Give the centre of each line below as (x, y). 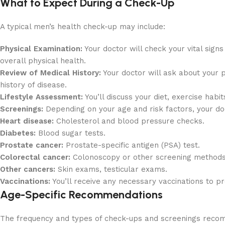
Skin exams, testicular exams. (111, 169)
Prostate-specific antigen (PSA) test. (132, 145)
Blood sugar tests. (71, 133)
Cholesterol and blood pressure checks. (129, 121)
